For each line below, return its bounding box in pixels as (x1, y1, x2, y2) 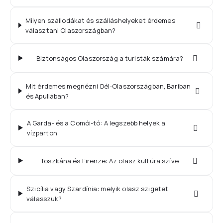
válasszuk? (26, 194, 62, 203)
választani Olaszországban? (25, 25, 116, 35)
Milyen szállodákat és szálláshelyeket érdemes (25, 15, 175, 25)
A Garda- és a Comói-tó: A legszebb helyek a (26, 118, 166, 127)
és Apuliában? (25, 91, 69, 101)
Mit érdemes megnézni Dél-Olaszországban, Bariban (25, 81, 191, 91)
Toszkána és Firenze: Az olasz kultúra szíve (41, 156, 179, 165)
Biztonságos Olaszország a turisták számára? (36, 53, 184, 63)
